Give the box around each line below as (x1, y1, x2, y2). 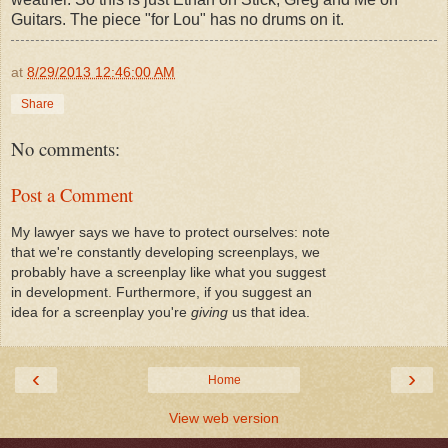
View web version (169, 409, 279, 426)
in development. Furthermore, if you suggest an (11, 283, 312, 300)
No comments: (11, 135, 120, 161)
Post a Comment (11, 182, 133, 208)
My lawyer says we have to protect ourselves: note (11, 223, 330, 240)
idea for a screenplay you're (11, 303, 191, 320)
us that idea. (228, 303, 310, 320)
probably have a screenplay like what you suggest (11, 263, 326, 280)
